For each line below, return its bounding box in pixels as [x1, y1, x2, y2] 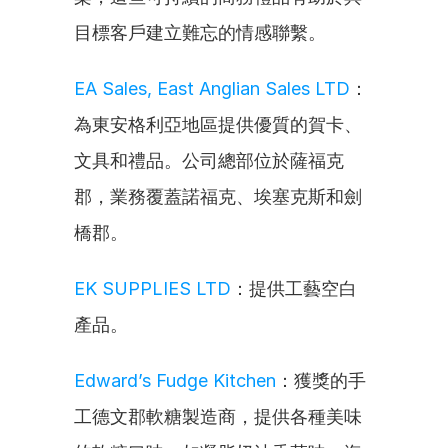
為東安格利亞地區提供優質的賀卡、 [74, 114, 362, 135]
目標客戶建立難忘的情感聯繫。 [74, 22, 326, 43]
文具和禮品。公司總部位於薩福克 [74, 150, 344, 171]
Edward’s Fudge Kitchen [74, 370, 276, 391]
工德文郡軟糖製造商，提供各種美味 [74, 406, 362, 427]
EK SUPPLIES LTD [74, 278, 231, 299]
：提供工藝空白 [231, 278, 357, 299]
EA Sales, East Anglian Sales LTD [74, 78, 350, 99]
